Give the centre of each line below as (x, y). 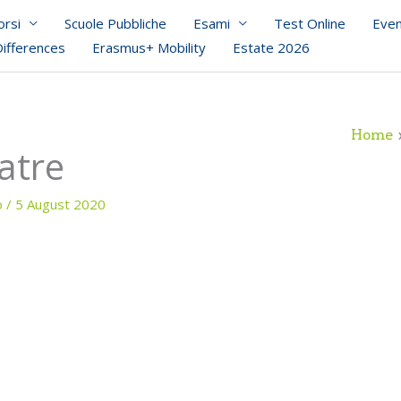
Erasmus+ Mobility (149, 47)
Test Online (310, 23)
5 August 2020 (60, 204)
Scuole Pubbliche (115, 23)
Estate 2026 (271, 47)
